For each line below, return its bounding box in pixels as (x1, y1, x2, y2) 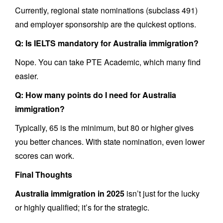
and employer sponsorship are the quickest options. (15, 18, 196, 30)
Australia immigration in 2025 (15, 188, 124, 199)
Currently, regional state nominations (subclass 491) (15, 4, 198, 16)
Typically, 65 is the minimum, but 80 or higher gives (15, 122, 194, 133)
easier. (15, 70, 38, 82)
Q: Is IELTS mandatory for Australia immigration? (15, 37, 199, 49)
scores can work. (15, 150, 74, 161)
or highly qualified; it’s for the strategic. (15, 202, 149, 213)
